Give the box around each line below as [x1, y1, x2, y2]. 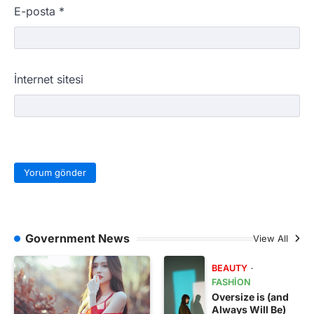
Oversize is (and [212, 291, 289, 303]
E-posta [14, 4, 59, 18]
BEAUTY [212, 263, 248, 274]
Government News [25, 231, 130, 246]
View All [253, 233, 291, 245]
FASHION [212, 277, 252, 288]
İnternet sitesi [14, 71, 83, 86]
